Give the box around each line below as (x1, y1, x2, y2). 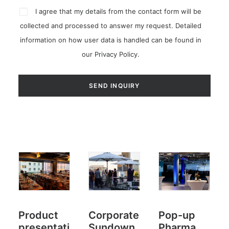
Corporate (88, 209, 139, 222)
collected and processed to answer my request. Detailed (19, 21, 201, 30)
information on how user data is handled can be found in (19, 36, 201, 44)
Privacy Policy (94, 50, 138, 59)
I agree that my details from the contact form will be (35, 7, 202, 16)
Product (18, 209, 58, 222)
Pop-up (158, 209, 195, 222)
